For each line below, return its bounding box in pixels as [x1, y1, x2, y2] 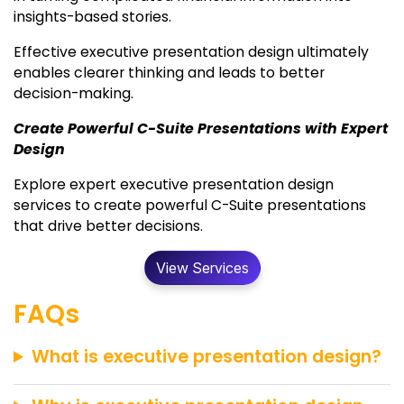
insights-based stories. [14, 5, 171, 27]
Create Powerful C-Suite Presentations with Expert [14, 117, 388, 139]
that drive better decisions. [14, 215, 203, 236]
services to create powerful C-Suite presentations [14, 194, 366, 216]
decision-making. [14, 82, 133, 104]
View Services [155, 258, 249, 277]
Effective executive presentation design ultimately [14, 41, 369, 62]
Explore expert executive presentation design [14, 173, 334, 195]
